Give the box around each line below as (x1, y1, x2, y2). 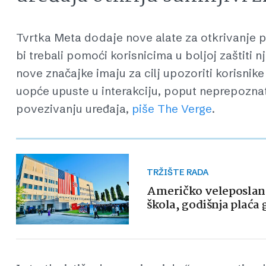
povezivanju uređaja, (16, 101, 132, 116)
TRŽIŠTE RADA (153, 167, 208, 178)
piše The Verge (132, 101, 212, 116)
